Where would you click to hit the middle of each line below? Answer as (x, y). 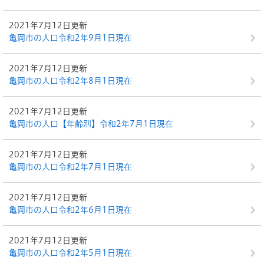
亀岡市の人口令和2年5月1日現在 (70, 253)
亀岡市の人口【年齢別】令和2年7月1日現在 (91, 124)
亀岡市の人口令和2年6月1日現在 (70, 210)
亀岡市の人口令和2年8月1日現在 (70, 81)
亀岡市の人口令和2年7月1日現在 (70, 167)
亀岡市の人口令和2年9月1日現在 (70, 38)
